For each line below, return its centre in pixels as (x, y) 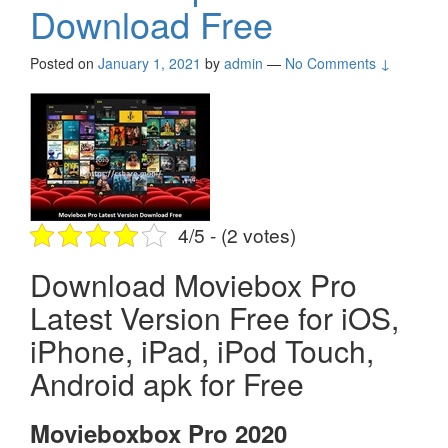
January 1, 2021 (149, 63)
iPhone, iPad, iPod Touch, (202, 351)
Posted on (64, 63)
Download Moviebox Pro (193, 285)
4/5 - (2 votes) (236, 235)
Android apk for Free (167, 384)
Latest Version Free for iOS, (214, 318)
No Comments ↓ (338, 63)
